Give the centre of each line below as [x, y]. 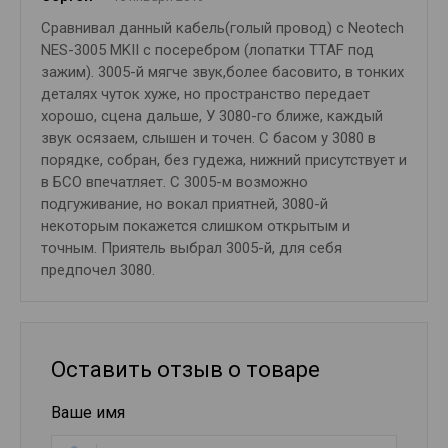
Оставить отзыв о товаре [185, 369]
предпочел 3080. [98, 269]
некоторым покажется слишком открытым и [195, 225]
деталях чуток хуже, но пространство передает [205, 93]
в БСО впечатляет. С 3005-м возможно [174, 181]
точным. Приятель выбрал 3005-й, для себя [191, 247]
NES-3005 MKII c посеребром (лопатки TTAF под [207, 49]
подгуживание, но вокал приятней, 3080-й [184, 203]
